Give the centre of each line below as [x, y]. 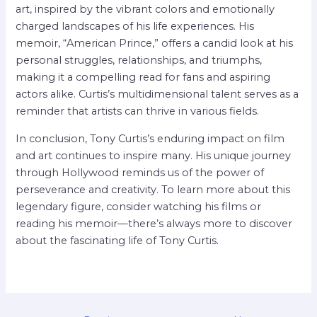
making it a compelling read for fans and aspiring [143, 77]
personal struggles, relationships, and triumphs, [139, 60]
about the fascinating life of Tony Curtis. [117, 240]
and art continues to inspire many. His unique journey [154, 155]
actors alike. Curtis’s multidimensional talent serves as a [157, 94]
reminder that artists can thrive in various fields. [138, 111]
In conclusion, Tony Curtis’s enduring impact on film [150, 138]
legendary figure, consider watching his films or [139, 206]
